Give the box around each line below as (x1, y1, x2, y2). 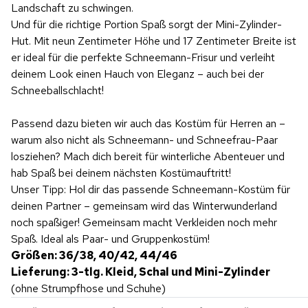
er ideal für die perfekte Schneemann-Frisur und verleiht (11, 49, 275, 65)
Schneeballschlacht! (11, 82, 107, 98)
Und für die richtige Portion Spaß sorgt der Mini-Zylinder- (11, 16, 282, 32)
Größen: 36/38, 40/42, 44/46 (11, 247, 177, 263)
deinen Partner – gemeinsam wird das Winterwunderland (11, 198, 277, 213)
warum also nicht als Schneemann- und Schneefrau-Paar (11, 132, 278, 147)
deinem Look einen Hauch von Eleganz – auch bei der (11, 66, 264, 81)
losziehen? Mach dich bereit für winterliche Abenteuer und (11, 148, 285, 164)
